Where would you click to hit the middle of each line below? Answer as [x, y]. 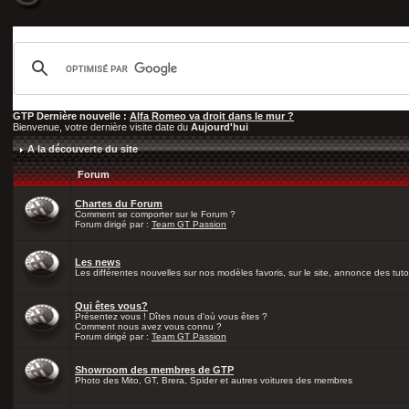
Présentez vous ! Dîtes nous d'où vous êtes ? [171, 316]
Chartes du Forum [119, 204]
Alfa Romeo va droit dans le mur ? [212, 116]
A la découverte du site [83, 149]
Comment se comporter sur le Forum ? [155, 214]
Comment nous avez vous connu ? [148, 326]
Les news [98, 262]
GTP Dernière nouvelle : [71, 116]
